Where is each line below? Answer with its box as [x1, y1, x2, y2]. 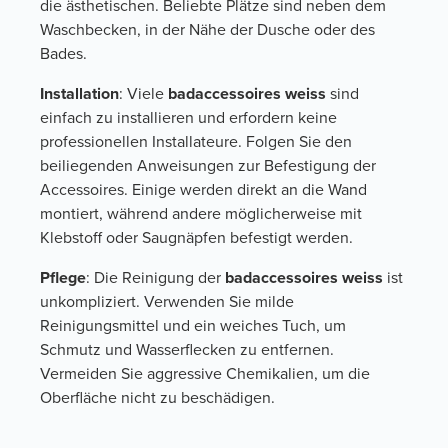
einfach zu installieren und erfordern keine [40, 106, 337, 130]
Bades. [40, 42, 87, 66]
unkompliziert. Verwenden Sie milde [40, 290, 294, 314]
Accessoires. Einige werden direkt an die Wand [40, 178, 367, 202]
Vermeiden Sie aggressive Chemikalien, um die [40, 362, 370, 386]
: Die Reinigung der [86, 266, 225, 290]
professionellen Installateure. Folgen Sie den [40, 130, 352, 154]
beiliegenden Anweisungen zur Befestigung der [40, 154, 376, 178]
